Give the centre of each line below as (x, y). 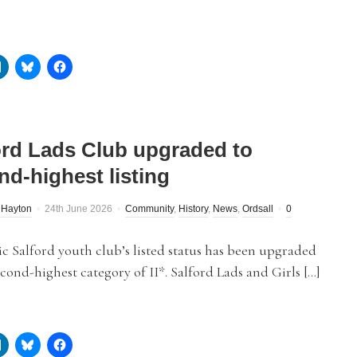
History (193, 209)
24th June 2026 (78, 209)
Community (149, 209)
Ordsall (258, 209)
